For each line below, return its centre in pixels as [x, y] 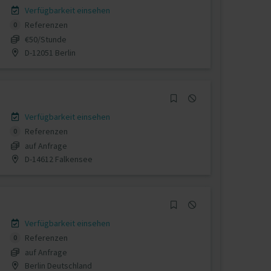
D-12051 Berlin [49, 52]
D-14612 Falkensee [57, 159]
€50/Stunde [45, 39]
